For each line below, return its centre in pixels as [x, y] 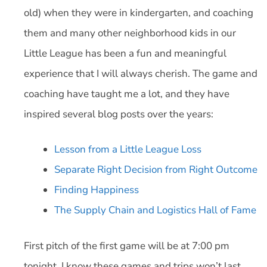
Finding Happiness [97, 190]
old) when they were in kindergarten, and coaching [139, 13]
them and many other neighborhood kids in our [130, 33]
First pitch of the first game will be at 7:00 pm [127, 246]
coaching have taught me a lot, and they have [127, 94]
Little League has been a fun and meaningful [125, 53]
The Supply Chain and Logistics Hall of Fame [155, 210]
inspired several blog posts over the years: [119, 114]
